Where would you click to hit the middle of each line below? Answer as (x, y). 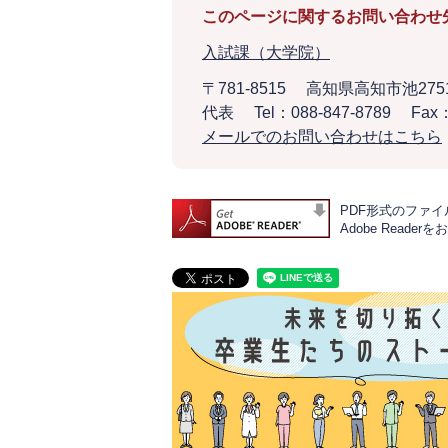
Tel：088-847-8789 (322, 112)
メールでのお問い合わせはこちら (322, 136)
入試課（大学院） (266, 52)
